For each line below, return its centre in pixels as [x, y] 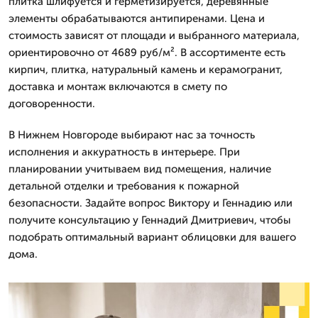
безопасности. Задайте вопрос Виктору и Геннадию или [150, 203]
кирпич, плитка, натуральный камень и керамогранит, [146, 69]
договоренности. [52, 103]
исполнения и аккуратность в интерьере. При [124, 152]
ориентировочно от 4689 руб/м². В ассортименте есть [147, 52]
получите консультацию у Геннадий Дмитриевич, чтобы [150, 220]
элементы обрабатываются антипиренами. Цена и [137, 18]
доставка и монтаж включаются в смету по [118, 86]
